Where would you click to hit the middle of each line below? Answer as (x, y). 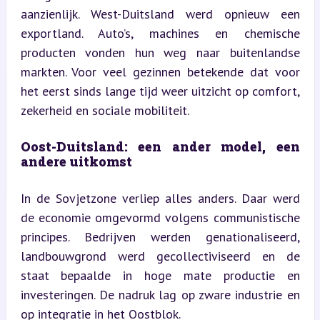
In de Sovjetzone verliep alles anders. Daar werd (160, 198)
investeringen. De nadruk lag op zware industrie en (160, 294)
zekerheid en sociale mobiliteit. (105, 110)
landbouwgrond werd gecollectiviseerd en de (160, 256)
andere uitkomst (76, 161)
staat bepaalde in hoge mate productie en (160, 275)
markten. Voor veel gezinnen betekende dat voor (160, 71)
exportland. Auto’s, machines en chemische (160, 33)
